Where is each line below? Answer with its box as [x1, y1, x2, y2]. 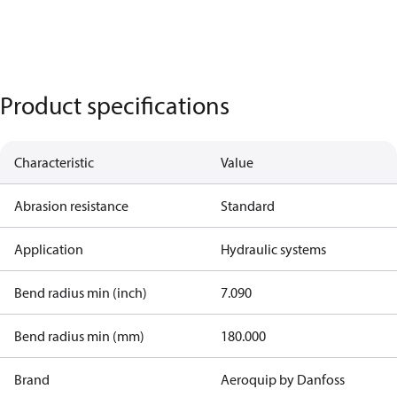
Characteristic [14, 153, 94, 171]
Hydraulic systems [220, 240, 326, 258]
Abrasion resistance [14, 197, 128, 214]
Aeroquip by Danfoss [220, 370, 345, 388]
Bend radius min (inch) [14, 284, 147, 301]
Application [14, 240, 83, 258]
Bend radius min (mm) [14, 327, 144, 345]
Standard [220, 197, 275, 214]
